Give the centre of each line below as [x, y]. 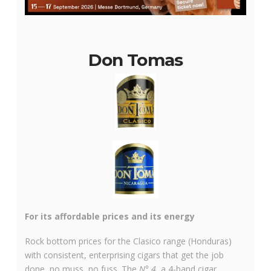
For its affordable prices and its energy [109, 217]
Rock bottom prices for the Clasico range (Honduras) [128, 241]
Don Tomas [135, 60]
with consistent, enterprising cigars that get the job [124, 255]
